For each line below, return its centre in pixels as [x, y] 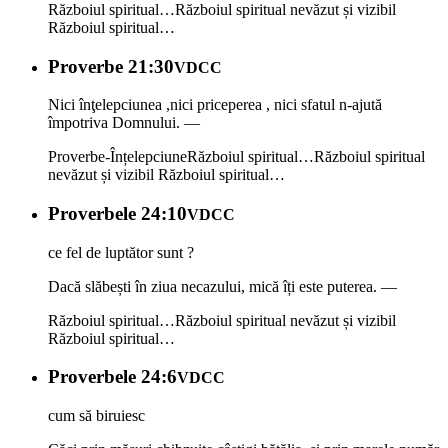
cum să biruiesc [96, 416]
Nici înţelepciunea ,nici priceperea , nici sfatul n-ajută [215, 105]
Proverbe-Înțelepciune [117, 157]
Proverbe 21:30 [111, 66]
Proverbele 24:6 [112, 377]
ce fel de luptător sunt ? [121, 252]
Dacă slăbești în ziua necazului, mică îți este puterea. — [222, 286]
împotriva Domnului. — [124, 123]
